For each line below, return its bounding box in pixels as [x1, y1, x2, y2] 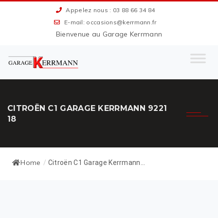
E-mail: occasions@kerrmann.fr [62, 18, 157, 26]
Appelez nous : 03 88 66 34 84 [64, 6, 155, 14]
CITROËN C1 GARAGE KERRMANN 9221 [7, 104, 167, 113]
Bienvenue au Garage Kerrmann [55, 30, 163, 38]
